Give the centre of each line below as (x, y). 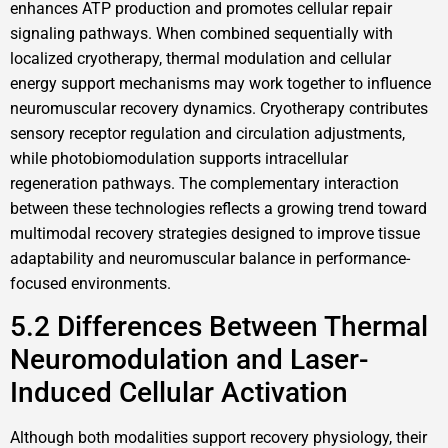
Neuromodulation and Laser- (189, 360)
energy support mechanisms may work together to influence (220, 83)
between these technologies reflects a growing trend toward (218, 208)
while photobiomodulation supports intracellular (179, 158)
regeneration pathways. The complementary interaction (204, 183)
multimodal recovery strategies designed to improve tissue (215, 233)
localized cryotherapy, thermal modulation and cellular (200, 58)
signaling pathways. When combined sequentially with (201, 33)
